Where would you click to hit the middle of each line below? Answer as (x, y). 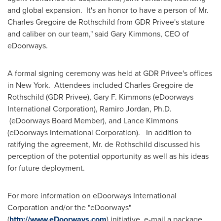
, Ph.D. (161, 109)
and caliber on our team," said (59, 34)
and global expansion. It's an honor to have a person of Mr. (108, 10)
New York (32, 85)
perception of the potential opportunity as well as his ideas (108, 156)
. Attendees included (86, 85)
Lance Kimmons (151, 121)
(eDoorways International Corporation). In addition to (99, 132)
